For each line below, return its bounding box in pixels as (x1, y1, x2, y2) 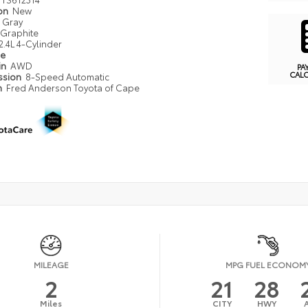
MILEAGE (33, 258, 69, 270)
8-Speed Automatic (25, 70, 109, 83)
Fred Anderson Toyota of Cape (5, 81, 140, 94)
